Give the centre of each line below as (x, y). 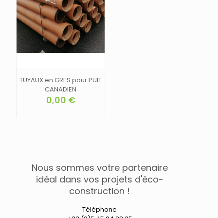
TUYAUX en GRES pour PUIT (61, 80)
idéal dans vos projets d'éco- (100, 180)
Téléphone (100, 210)
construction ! (100, 191)
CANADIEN (61, 90)
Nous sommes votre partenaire (100, 168)
